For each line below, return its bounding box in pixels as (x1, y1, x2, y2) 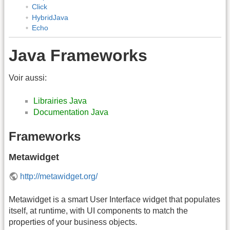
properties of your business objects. (9, 217, 137, 226)
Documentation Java (33, 107, 108, 117)
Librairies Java (33, 96, 87, 105)
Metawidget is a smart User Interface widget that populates (9, 195, 220, 204)
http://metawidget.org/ (20, 172, 98, 181)
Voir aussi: (9, 73, 47, 83)
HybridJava (31, 13, 68, 22)
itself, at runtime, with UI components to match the (9, 206, 188, 215)
